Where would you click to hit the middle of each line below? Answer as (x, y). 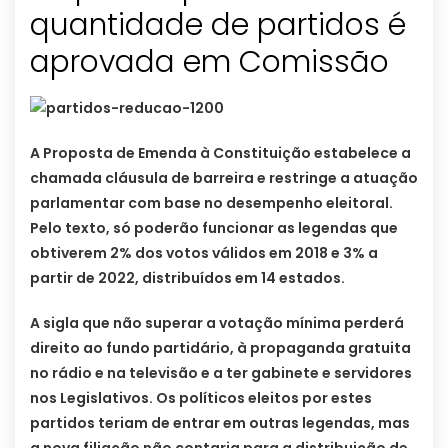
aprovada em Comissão (209, 62)
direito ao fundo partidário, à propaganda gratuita (220, 348)
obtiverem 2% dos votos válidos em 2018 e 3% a (204, 253)
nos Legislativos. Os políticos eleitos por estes (201, 398)
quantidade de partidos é (218, 25)
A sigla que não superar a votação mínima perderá (217, 323)
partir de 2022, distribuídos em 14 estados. (187, 278)
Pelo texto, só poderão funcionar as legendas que (214, 228)
